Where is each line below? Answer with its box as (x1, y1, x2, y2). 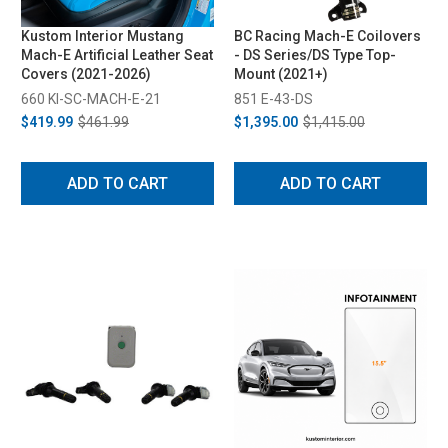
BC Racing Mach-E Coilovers (234, 27, 421, 44)
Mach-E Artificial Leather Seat (21, 46, 213, 63)
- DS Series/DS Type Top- (234, 46, 396, 63)
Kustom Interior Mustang (21, 27, 184, 44)
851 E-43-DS (234, 90, 313, 107)
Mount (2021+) (234, 65, 328, 82)
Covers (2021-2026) (21, 65, 151, 82)
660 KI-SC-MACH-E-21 (21, 90, 161, 107)
